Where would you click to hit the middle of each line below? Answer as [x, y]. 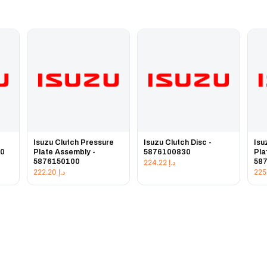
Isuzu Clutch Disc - [177, 142]
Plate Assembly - [64, 152]
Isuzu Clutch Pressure [73, 142]
